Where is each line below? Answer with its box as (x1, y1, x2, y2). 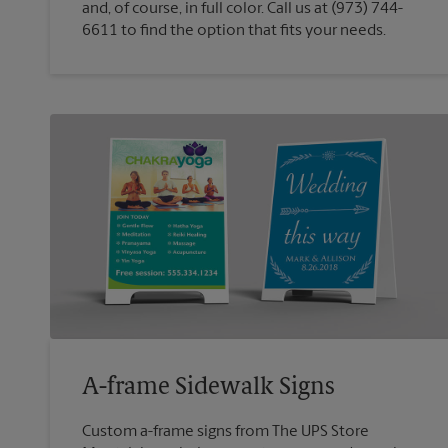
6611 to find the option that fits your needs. (82, 22, 386, 39)
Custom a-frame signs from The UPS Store (82, 424, 369, 441)
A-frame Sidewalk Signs (82, 376, 335, 401)
